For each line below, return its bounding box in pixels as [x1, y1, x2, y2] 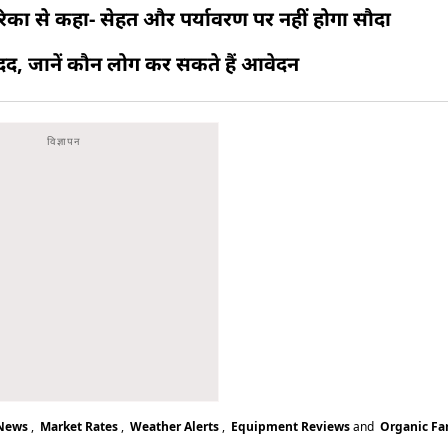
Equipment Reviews [228, 418, 353, 435]
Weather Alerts [127, 418, 222, 435]
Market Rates [37, 418, 121, 435]
